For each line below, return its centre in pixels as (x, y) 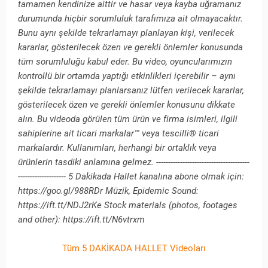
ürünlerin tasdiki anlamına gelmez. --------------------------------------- (134, 162)
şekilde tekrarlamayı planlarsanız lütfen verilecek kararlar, (131, 91)
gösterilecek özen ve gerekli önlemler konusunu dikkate (127, 105)
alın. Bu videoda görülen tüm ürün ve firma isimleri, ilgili (128, 119)
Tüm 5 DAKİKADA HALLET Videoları (134, 249)
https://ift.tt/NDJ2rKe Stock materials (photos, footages (128, 205)
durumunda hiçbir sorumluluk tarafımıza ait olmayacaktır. (130, 19)
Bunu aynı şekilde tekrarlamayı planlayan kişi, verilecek (126, 33)
